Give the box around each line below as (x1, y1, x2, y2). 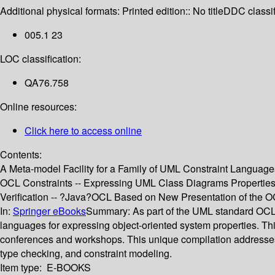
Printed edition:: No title (122, 4, 223, 18)
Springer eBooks (13, 204, 86, 219)
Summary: (86, 204, 133, 219)
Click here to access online (25, 123, 142, 138)
